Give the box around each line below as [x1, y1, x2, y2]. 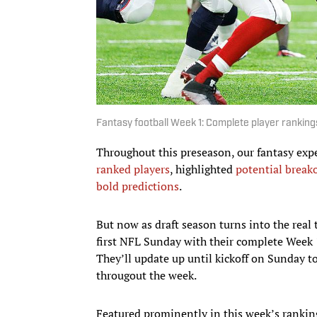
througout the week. [96, 267, 197, 283]
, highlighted [170, 161, 236, 177]
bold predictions [96, 178, 179, 194]
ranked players [96, 161, 170, 177]
